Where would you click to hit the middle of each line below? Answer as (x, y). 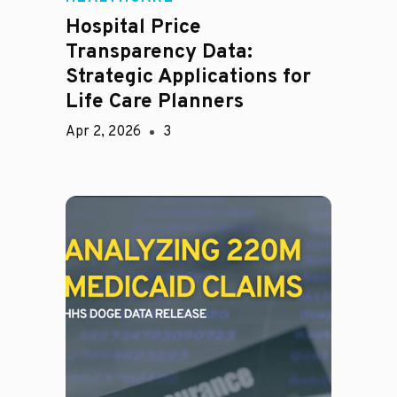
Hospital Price (133, 28)
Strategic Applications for (188, 78)
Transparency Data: (159, 53)
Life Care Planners (155, 103)
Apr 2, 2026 (103, 132)
